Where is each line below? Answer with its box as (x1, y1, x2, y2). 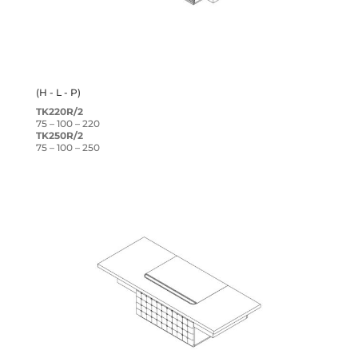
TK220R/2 (35, 105, 83, 117)
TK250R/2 (35, 129, 83, 141)
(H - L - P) (35, 86, 81, 98)
